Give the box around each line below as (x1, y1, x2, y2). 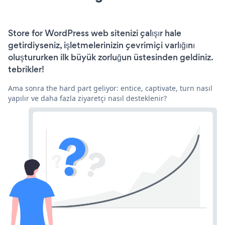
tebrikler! (8, 63, 44, 75)
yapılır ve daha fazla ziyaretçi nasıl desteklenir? (8, 93, 167, 103)
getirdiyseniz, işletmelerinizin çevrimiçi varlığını (8, 39, 195, 51)
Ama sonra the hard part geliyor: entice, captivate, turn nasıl (8, 83, 212, 93)
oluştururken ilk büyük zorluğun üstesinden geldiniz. (8, 51, 213, 63)
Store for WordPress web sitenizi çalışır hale (8, 27, 181, 39)
